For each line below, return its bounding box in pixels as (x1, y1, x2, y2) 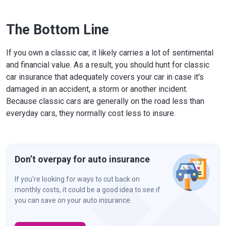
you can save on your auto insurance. (15, 196, 132, 204)
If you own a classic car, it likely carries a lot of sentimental (6, 47, 213, 58)
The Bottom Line (6, 21, 109, 38)
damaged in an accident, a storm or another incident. (6, 84, 188, 94)
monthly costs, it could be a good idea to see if (15, 185, 160, 194)
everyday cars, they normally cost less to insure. (6, 108, 176, 118)
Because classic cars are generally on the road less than (6, 96, 204, 106)
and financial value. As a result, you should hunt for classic (6, 60, 209, 70)
